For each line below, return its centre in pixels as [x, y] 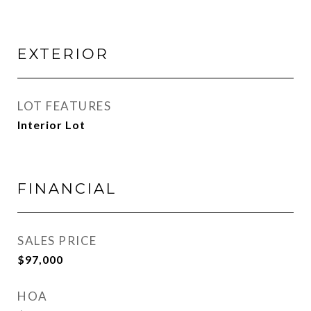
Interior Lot [51, 125]
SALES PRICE [57, 241]
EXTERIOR [63, 54]
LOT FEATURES [64, 106]
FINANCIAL [67, 188]
